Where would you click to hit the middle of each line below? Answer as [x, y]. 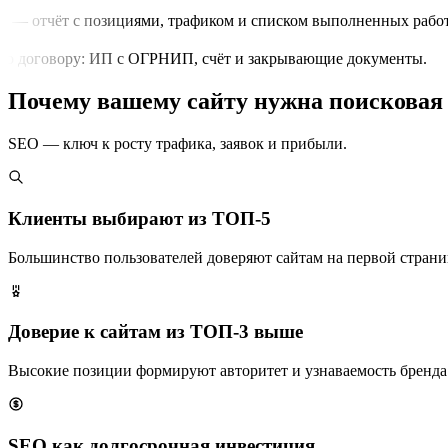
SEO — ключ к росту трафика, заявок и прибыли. [177, 144]
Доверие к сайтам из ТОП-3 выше [155, 332]
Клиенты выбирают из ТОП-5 [139, 218]
